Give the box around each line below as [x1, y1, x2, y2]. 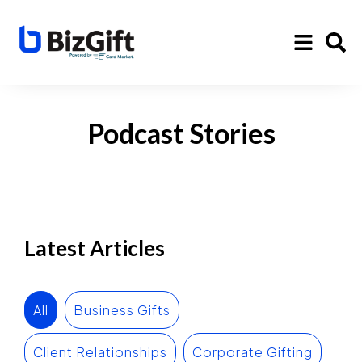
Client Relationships [33, 343, 167, 360]
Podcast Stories [86, 116, 276, 149]
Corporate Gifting [192, 343, 313, 360]
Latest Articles [24, 234, 165, 261]
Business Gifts [74, 301, 170, 318]
